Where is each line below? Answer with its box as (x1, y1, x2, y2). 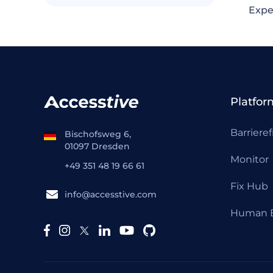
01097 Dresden (65, 141, 130, 152)
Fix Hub (230, 180, 268, 192)
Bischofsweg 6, (65, 129, 131, 140)
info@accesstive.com (65, 189, 157, 200)
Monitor (230, 154, 269, 165)
